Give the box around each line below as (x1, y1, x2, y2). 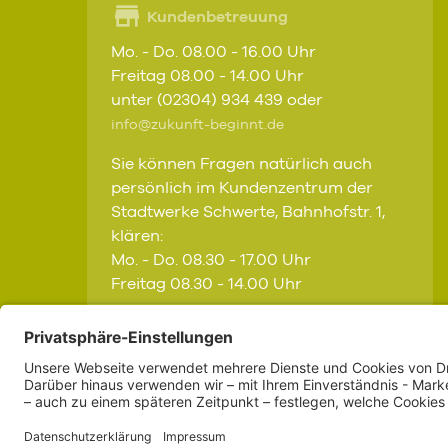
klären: (111, 228, 163, 244)
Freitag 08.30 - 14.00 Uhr (111, 276, 302, 292)
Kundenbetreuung (143, 9, 288, 26)
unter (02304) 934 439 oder (111, 92, 323, 108)
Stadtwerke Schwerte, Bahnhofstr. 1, (111, 204, 385, 220)
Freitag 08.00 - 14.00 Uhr (111, 68, 304, 84)
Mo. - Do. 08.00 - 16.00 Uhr (111, 44, 316, 60)
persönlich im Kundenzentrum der (111, 180, 373, 196)
